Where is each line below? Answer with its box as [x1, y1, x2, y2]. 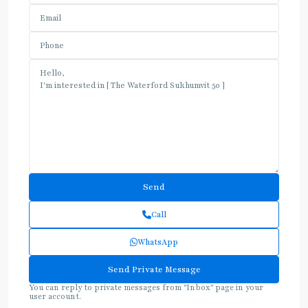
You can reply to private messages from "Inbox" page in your [29, 282, 263, 294]
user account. [29, 291, 81, 302]
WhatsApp [137, 236, 178, 248]
